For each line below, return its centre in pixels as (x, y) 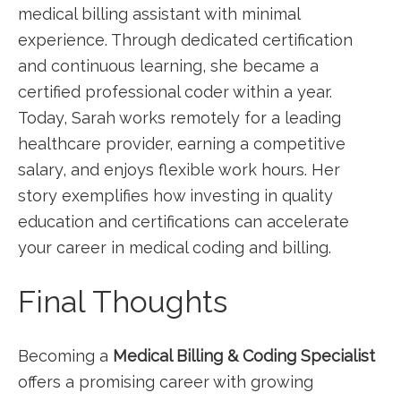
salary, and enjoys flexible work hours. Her (179, 170)
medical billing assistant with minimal (159, 14)
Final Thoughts (123, 302)
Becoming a (65, 356)
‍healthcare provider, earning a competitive (182, 144)
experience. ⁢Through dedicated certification (185, 40)
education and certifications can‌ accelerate (183, 222)
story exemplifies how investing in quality (175, 196)
